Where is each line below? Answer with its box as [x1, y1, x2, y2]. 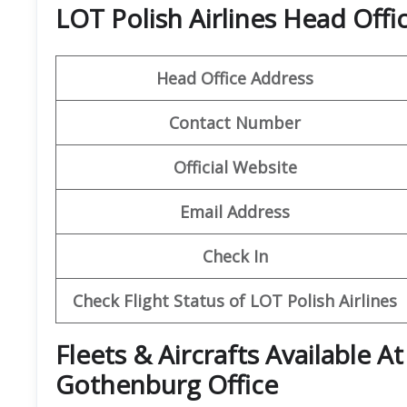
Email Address [180, 200, 290, 223]
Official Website [173, 155, 297, 178]
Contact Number [169, 111, 301, 134]
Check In [202, 244, 268, 267]
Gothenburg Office [55, 366, 278, 402]
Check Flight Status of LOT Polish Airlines [73, 289, 397, 312]
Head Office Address [156, 66, 313, 89]
